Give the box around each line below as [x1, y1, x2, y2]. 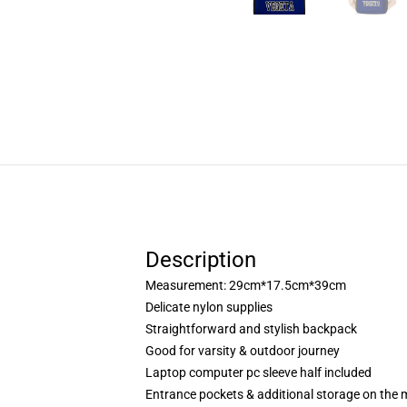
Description [145, 247, 256, 273]
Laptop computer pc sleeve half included [145, 365, 372, 380]
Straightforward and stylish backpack [145, 322, 357, 336]
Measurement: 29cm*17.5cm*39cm [145, 278, 346, 293]
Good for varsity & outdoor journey [145, 343, 340, 358]
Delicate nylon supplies [145, 300, 273, 314]
